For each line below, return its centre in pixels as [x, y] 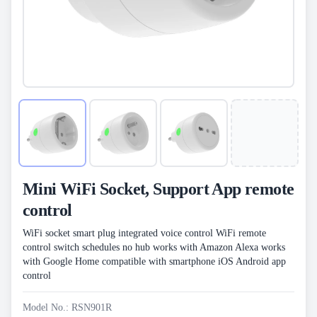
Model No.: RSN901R [67, 307]
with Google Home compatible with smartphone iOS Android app [154, 261]
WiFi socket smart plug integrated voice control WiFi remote [144, 233]
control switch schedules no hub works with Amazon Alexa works [154, 247]
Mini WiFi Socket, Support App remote [158, 189]
